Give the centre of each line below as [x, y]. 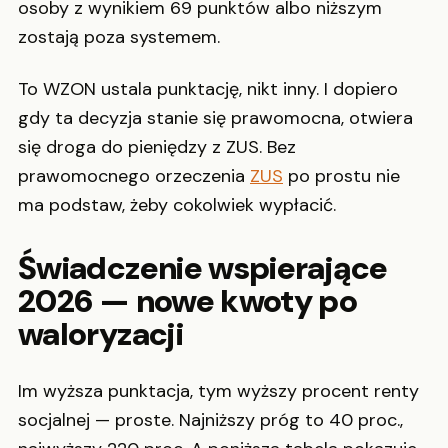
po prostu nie [341, 175]
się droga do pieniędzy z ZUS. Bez [157, 146]
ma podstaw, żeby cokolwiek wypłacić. [177, 204]
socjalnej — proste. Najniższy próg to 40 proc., [210, 420]
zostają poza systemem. [119, 37]
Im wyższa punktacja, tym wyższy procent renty [218, 391]
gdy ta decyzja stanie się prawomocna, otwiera [215, 117]
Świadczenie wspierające [203, 267]
